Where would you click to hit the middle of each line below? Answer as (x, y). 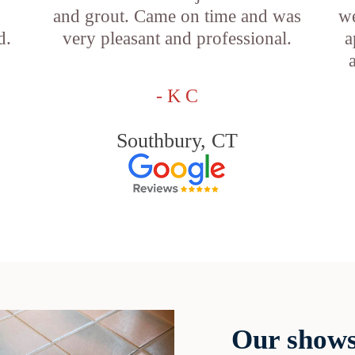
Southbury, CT (177, 141)
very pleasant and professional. (177, 38)
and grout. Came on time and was (177, 16)
